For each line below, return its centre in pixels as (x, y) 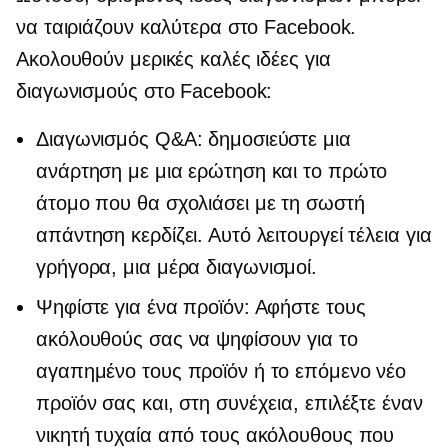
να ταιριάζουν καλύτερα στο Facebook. (186, 26)
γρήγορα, (80, 266)
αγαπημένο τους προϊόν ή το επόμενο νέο (221, 370)
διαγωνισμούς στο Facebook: (144, 90)
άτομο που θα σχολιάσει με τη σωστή (200, 202)
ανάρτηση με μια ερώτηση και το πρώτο (212, 170)
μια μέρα (162, 266)
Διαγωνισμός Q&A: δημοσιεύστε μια (193, 138)
